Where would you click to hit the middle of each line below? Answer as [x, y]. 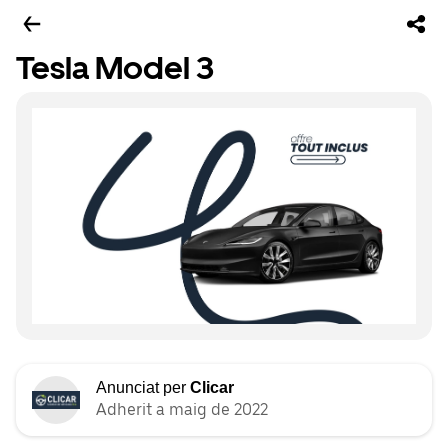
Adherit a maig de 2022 [182, 410]
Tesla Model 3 [115, 68]
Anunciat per [143, 388]
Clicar [212, 388]
